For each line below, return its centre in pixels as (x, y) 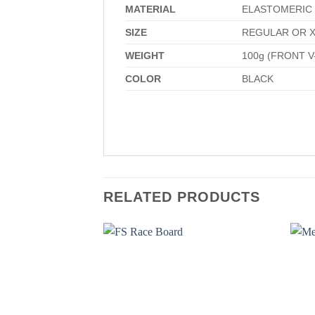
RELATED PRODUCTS (182, 197)
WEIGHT (145, 55)
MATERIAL (150, 9)
